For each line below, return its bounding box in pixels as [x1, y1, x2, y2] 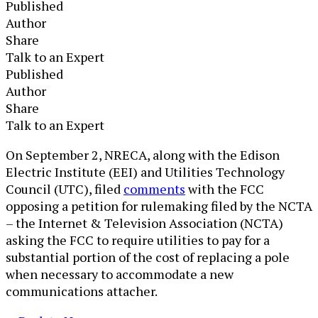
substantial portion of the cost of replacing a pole [6, 248, 290, 265]
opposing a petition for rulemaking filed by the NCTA [6, 197, 312, 214]
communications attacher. [6, 282, 163, 300]
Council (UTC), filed [6, 180, 124, 197]
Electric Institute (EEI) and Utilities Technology [6, 163, 285, 180]
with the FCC [185, 180, 264, 197]
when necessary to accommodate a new [6, 265, 234, 283]
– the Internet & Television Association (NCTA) [6, 214, 283, 231]
